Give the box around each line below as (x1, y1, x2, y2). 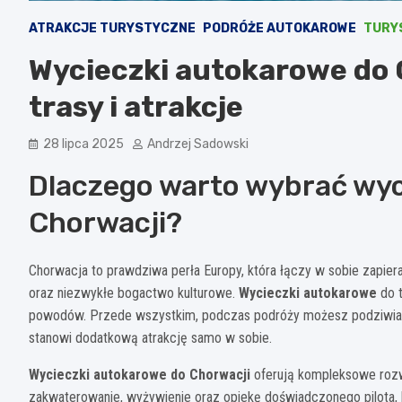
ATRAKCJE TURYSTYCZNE (29, 21, 196, 37)
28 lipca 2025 (43, 136, 124, 153)
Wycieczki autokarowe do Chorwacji (29, 366, 250, 384)
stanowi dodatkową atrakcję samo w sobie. (29, 329, 272, 347)
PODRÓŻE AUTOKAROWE (203, 21, 356, 37)
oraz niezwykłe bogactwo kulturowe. (29, 284, 239, 302)
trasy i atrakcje (29, 90, 243, 125)
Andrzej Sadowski (147, 136, 249, 153)
